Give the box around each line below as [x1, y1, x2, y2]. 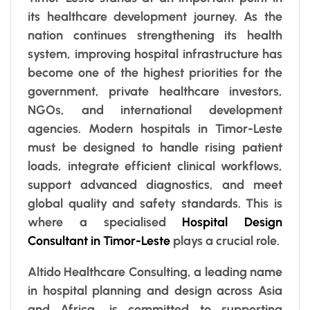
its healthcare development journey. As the [28, 8, 282, 24]
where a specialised [28, 214, 183, 230]
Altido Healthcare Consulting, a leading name [28, 264, 282, 280]
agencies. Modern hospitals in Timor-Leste [28, 120, 282, 136]
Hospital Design [182, 214, 282, 230]
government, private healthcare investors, [28, 83, 282, 99]
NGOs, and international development [28, 102, 282, 118]
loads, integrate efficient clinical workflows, [28, 158, 282, 174]
